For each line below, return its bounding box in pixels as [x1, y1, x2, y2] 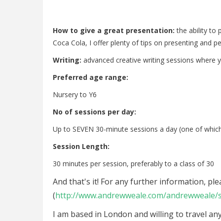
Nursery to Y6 [53, 90, 97, 99]
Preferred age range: [53, 73, 128, 82]
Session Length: [53, 142, 110, 151]
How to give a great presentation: [53, 26, 177, 35]
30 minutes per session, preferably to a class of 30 [53, 159, 214, 168]
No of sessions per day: [53, 107, 136, 116]
